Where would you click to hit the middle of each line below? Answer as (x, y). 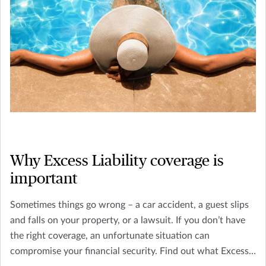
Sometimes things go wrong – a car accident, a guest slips (129, 205)
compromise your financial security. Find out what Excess (129, 251)
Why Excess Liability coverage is (117, 161)
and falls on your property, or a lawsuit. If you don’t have (128, 221)
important (44, 179)
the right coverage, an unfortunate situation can (110, 236)
